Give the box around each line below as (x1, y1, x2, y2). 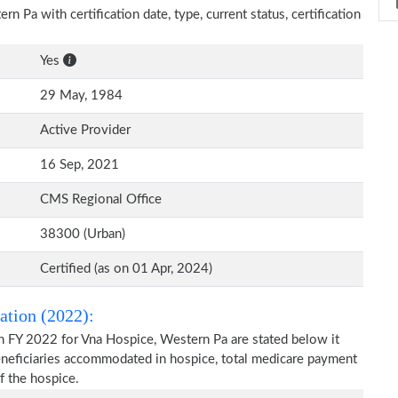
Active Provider (40, 123, 131, 137)
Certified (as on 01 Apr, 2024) (40, 262, 212, 275)
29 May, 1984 (40, 89, 123, 102)
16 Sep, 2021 (40, 158, 119, 171)
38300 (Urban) (40, 227, 125, 241)
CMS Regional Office (40, 193, 162, 206)
